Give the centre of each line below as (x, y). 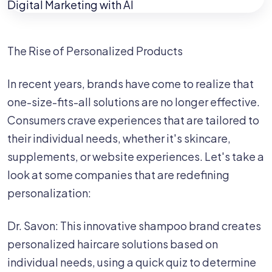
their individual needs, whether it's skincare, (119, 138)
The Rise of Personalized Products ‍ (96, 51)
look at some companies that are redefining (118, 175)
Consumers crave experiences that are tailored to (133, 120)
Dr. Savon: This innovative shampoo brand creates (134, 226)
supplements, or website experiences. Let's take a (136, 156)
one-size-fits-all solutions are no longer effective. (134, 102)
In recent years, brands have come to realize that (131, 83)
